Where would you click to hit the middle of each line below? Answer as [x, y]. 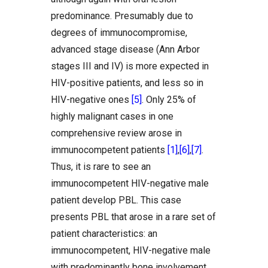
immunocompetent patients [109, 150]
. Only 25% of [169, 100]
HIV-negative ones [91, 100]
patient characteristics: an [104, 234]
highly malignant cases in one [112, 116]
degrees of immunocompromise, [119, 33]
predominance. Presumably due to [122, 16]
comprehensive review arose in [116, 133]
